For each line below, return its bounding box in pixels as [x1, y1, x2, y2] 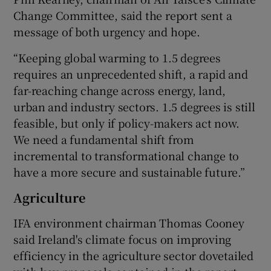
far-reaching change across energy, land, [13, 82, 226, 98]
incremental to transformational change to [13, 147, 240, 163]
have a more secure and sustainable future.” [13, 163, 245, 180]
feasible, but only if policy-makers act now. [13, 114, 240, 131]
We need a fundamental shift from [13, 131, 195, 147]
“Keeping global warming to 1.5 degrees [13, 49, 221, 65]
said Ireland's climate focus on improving [13, 230, 232, 247]
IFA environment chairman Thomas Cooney [13, 214, 244, 230]
